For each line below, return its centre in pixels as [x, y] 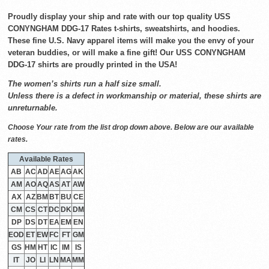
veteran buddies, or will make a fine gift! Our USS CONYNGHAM [127, 53]
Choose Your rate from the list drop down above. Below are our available [131, 127]
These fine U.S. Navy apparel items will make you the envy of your [131, 41]
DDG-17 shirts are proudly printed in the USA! [92, 65]
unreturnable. [33, 108]
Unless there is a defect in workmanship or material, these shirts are [134, 96]
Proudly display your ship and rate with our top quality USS [119, 17]
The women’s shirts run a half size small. [85, 84]
